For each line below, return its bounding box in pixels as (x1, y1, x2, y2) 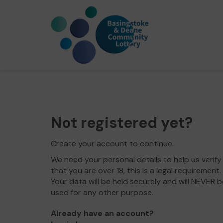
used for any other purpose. (51, 187, 153, 198)
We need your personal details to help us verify (51, 154, 222, 165)
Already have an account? (51, 208, 154, 219)
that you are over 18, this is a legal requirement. (51, 165, 221, 176)
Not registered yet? (51, 113, 193, 132)
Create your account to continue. (51, 138, 174, 149)
